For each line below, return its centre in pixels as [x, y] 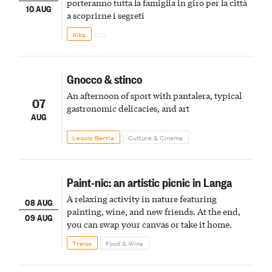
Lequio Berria [93, 137]
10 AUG [39, 8]
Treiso [82, 243]
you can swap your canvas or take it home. [149, 224]
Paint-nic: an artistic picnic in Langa [149, 182]
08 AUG [39, 202]
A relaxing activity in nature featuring [141, 198]
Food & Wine [125, 243]
